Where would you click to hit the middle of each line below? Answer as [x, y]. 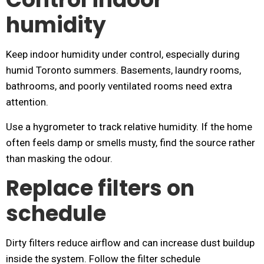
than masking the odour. [59, 159]
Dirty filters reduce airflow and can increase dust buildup [130, 243]
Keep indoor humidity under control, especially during [123, 54]
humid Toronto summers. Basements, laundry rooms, [123, 70]
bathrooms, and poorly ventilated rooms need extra [119, 86]
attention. [27, 102]
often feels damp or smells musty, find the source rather [131, 143]
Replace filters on [100, 188]
